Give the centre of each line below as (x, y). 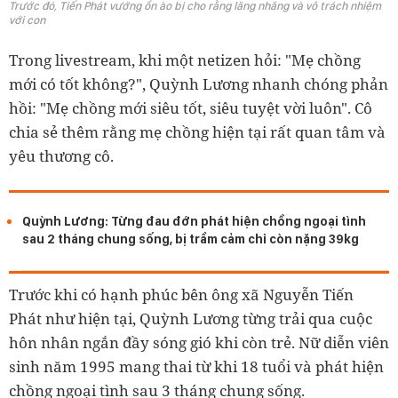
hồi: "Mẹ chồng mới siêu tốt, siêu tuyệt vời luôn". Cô (191, 108)
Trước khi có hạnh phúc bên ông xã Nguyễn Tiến (181, 295)
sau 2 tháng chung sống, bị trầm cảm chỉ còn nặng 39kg (191, 239)
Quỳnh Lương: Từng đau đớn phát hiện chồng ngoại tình (194, 221)
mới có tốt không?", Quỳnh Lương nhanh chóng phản (199, 84)
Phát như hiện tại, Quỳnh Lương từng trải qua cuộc (191, 318)
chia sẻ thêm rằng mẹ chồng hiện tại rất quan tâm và (197, 132)
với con (27, 20)
